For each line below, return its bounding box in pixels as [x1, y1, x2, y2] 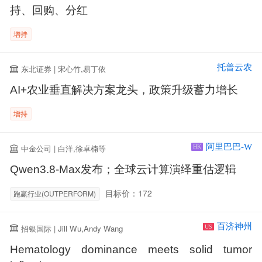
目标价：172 [105, 187, 153, 199]
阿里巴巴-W [204, 142, 253, 152]
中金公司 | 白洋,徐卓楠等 [21, 143, 106, 154]
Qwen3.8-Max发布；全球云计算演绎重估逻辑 [9, 163, 236, 176]
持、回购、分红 [9, 4, 88, 16]
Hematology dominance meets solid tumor [9, 243, 253, 256]
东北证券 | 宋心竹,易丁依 [21, 63, 106, 74]
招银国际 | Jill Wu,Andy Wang [21, 222, 123, 234]
